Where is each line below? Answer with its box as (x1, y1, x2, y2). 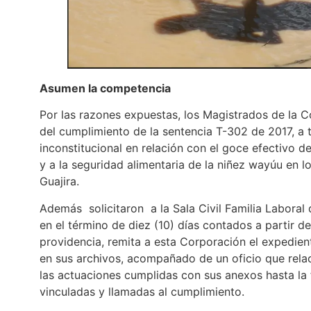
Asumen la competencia (40, 81, 171, 95)
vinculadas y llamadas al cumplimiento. (40, 284, 244, 299)
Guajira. (40, 174, 79, 189)
